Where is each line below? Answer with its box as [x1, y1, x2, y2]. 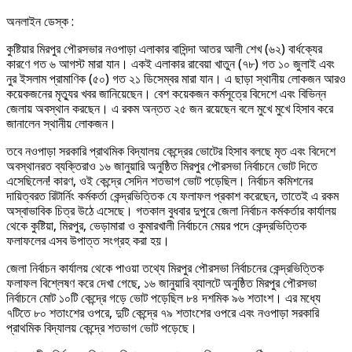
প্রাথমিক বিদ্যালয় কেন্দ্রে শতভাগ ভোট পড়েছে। [6, 321, 197, 336]
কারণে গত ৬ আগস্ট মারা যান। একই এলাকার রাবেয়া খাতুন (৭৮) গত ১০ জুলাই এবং [6, 57, 335, 72]
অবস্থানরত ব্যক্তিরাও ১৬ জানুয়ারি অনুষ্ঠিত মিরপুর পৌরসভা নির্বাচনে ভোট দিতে [6, 159, 317, 174]
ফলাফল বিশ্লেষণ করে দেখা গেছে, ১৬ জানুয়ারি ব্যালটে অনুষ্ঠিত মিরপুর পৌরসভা [6, 276, 317, 291]
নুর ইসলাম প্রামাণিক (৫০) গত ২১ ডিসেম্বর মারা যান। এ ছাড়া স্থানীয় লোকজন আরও [6, 71, 346, 87]
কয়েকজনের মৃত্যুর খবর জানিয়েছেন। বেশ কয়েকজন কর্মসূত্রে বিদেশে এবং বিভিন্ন [6, 86, 326, 102]
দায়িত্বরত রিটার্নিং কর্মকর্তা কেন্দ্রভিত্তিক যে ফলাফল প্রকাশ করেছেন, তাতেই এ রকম [6, 189, 339, 204]
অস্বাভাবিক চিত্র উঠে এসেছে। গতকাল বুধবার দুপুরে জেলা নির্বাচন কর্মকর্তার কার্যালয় [6, 203, 336, 219]
